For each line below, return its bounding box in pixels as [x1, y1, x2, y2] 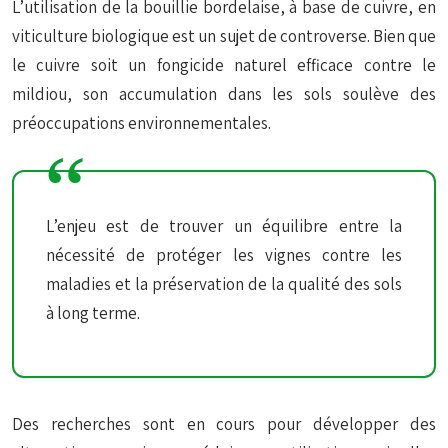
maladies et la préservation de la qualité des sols [46, 273, 402, 295]
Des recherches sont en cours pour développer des [12, 413, 436, 435]
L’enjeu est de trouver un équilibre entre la [46, 215, 402, 237]
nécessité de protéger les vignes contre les [46, 244, 402, 266]
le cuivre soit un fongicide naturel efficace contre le [12, 54, 436, 76]
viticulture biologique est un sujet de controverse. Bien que [12, 25, 436, 47]
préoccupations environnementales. [12, 112, 271, 134]
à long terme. [46, 302, 140, 324]
